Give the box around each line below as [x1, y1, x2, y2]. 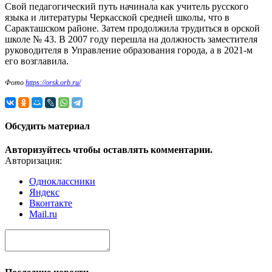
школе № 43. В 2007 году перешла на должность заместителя [5, 33, 257, 44]
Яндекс [29, 187, 59, 198]
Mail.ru [29, 209, 57, 220]
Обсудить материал [5, 121, 90, 132]
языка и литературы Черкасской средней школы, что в [5, 12, 229, 22]
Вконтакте [29, 198, 72, 209]
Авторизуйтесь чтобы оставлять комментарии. [5, 144, 212, 155]
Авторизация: [5, 155, 62, 166]
